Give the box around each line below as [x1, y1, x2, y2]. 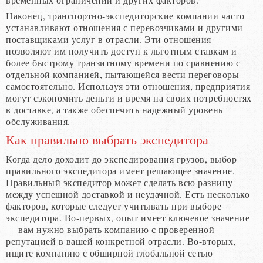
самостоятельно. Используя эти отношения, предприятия [6, 79, 250, 92]
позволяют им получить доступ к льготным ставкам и [6, 44, 237, 57]
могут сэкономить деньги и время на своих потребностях [6, 91, 252, 104]
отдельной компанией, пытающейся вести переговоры [6, 68, 239, 80]
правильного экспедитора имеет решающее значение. [6, 164, 235, 177]
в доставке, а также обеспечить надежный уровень [6, 103, 223, 116]
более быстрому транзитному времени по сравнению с [6, 56, 241, 69]
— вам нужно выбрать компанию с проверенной [6, 222, 214, 235]
